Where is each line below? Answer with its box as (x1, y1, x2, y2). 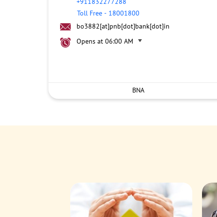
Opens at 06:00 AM (76, 37, 133, 46)
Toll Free (77, 9, 102, 17)
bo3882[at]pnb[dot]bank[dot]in (76, 22, 170, 31)
